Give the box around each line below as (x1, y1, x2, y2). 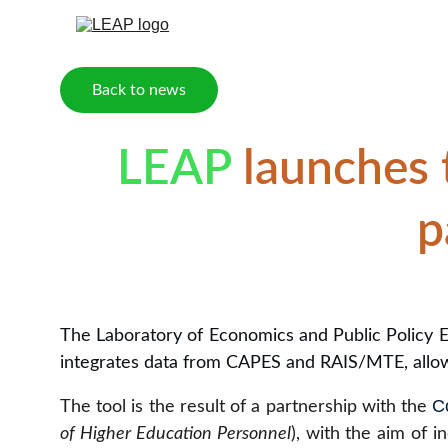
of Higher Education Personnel (60, 425, 291, 443)
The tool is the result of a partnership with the (60, 398, 433, 416)
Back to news (92, 81, 186, 98)
